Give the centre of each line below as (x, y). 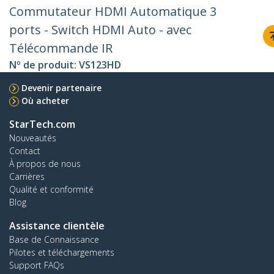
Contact (25, 151)
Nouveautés (33, 138)
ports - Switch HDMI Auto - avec (100, 30)
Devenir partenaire (61, 88)
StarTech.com (42, 124)
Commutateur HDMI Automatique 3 (113, 12)
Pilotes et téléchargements (62, 253)
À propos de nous (45, 164)
